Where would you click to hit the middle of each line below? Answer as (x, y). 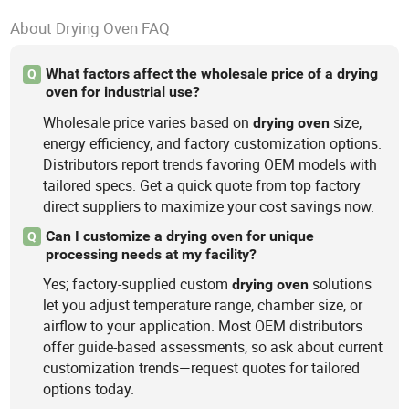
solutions (341, 284)
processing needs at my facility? (151, 254)
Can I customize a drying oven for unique (179, 236)
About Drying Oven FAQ (90, 27)
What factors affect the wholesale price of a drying (211, 74)
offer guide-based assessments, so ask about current (213, 347)
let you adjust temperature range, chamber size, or (203, 305)
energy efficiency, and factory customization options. (213, 143)
